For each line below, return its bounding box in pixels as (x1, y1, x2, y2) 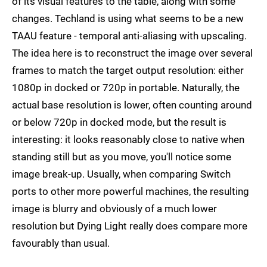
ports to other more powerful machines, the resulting (12, 185, 249, 198)
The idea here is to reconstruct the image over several (12, 47, 253, 60)
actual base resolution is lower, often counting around (12, 99, 252, 111)
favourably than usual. (12, 237, 110, 250)
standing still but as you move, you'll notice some (12, 151, 231, 163)
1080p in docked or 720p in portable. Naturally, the (12, 82, 240, 94)
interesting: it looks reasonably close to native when (12, 133, 244, 146)
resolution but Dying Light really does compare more (12, 220, 247, 232)
